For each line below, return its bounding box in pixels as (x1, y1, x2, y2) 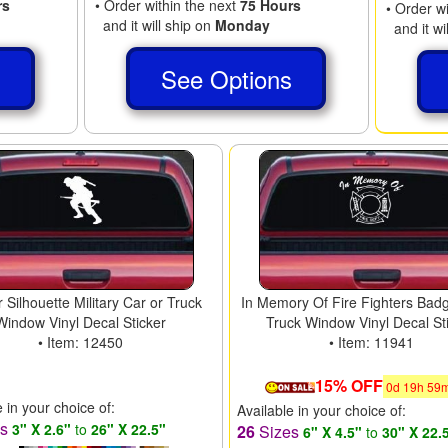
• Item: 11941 (328, 331, 414, 352)
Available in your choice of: (237, 399, 407, 420)
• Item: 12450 (38, 331, 124, 352)
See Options (160, 60, 292, 96)
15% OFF (315, 373, 384, 397)
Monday (214, 14, 270, 35)
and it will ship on (94, 14, 215, 35)
